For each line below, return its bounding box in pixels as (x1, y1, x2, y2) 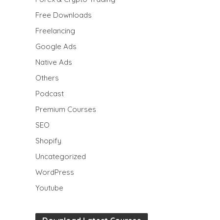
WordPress (35, 167, 75, 177)
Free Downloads (35, 10, 92, 20)
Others (35, 73, 59, 82)
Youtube (35, 183, 64, 192)
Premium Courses (35, 105, 97, 114)
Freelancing (35, 26, 76, 35)
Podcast (35, 89, 64, 98)
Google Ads (35, 42, 77, 51)
